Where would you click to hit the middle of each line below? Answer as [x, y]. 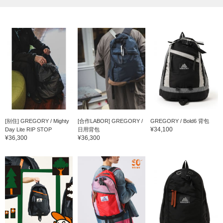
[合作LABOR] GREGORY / [110, 121]
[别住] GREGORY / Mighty [37, 121]
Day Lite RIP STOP [28, 129]
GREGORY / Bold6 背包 [179, 121]
